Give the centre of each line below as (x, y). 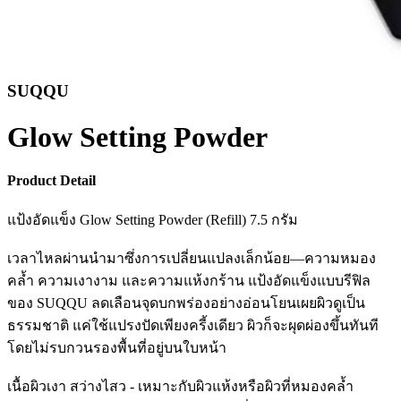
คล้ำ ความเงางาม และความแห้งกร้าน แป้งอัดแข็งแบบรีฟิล (189, 280)
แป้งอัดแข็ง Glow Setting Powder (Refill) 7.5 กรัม (153, 219)
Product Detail (51, 181)
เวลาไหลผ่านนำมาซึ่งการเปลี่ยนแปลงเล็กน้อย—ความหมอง (192, 258)
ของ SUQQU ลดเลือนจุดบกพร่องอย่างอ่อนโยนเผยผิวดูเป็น (186, 303)
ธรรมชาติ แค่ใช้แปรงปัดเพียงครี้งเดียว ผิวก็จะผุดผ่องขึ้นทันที (193, 325)
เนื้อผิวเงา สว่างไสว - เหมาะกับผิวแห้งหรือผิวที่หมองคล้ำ (180, 386)
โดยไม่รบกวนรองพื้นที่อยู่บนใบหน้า (117, 347)
